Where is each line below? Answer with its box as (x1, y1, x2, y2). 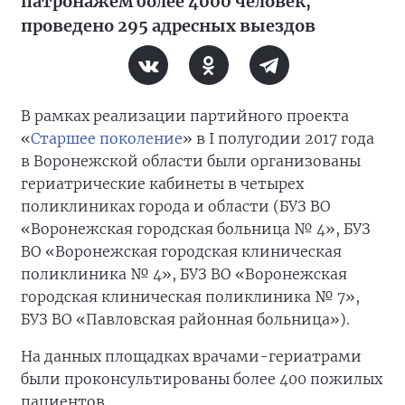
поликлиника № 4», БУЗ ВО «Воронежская (21, 265, 347, 283)
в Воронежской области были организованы (21, 152, 361, 170)
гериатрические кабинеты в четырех (21, 174, 304, 193)
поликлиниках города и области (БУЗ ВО (21, 197, 331, 215)
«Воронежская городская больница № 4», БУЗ (21, 220, 371, 238)
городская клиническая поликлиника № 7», (21, 287, 360, 306)
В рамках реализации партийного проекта (21, 107, 349, 125)
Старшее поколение (31, 129, 183, 147)
